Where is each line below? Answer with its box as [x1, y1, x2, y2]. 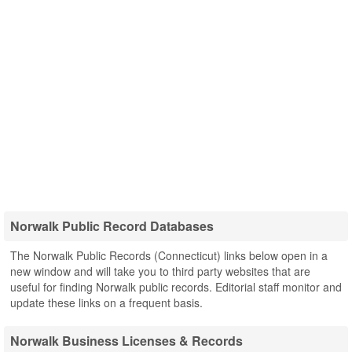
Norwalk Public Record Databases [10, 217, 214, 235]
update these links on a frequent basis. [10, 295, 203, 310]
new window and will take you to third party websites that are [10, 263, 310, 279]
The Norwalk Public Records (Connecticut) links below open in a [10, 247, 328, 263]
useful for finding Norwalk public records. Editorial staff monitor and [10, 279, 342, 295]
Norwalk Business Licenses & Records [10, 332, 243, 350]
